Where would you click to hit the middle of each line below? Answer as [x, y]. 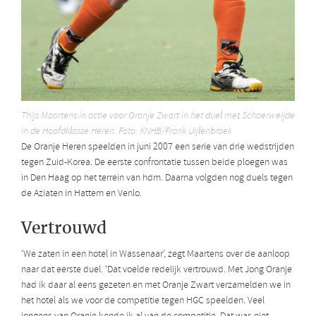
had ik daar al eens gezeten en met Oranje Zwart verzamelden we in [156, 285]
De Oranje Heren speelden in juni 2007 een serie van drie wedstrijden [158, 147]
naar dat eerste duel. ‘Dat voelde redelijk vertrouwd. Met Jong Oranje [157, 269]
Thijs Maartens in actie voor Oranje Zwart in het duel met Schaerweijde [158, 116]
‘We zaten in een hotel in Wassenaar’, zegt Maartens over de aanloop [156, 254]
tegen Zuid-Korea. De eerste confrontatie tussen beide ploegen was [154, 163]
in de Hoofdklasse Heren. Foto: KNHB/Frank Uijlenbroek [127, 132]
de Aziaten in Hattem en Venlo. [81, 194]
